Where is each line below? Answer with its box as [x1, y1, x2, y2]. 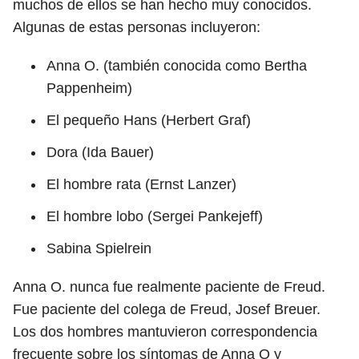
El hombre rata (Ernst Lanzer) [46, 176, 236, 192]
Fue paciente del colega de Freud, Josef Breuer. [13, 301, 321, 317]
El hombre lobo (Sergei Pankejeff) [46, 208, 263, 224]
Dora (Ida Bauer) [46, 144, 154, 160]
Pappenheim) [46, 80, 132, 96]
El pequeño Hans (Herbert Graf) [46, 112, 251, 128]
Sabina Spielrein [46, 240, 151, 256]
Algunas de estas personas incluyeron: [13, 19, 260, 35]
